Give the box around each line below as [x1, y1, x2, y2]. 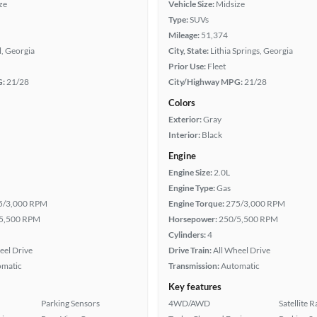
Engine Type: [168, 183, 215, 193]
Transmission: [168, 260, 219, 271]
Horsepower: [168, 214, 217, 224]
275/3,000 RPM [226, 198, 285, 209]
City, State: [168, 45, 209, 56]
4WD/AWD [168, 298, 210, 309]
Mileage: [168, 30, 200, 40]
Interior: [168, 129, 200, 140]
